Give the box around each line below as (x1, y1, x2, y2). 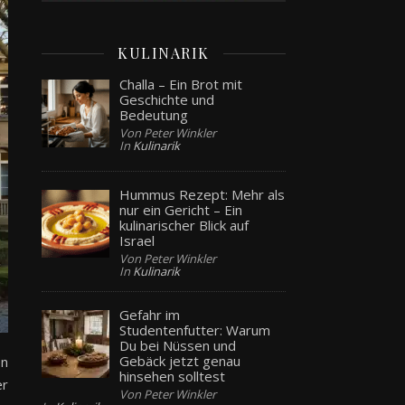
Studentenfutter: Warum (119, 320, 271, 339)
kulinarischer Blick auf (119, 215, 250, 234)
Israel (119, 231, 155, 250)
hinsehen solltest (119, 366, 226, 385)
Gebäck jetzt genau (119, 351, 241, 370)
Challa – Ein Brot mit (119, 74, 243, 93)
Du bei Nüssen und (119, 335, 237, 354)
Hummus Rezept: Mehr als (119, 184, 286, 203)
